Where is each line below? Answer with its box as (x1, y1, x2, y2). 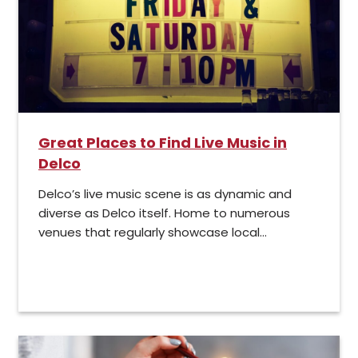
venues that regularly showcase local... (38, 224, 267, 241)
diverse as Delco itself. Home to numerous (38, 205, 290, 222)
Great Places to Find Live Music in (38, 133, 287, 153)
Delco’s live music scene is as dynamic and (38, 185, 292, 203)
